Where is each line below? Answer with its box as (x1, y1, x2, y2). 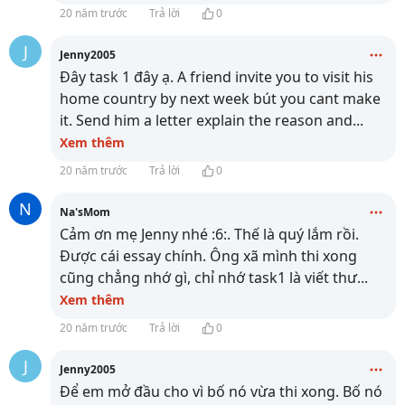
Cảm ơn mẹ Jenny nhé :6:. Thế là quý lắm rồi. (60, 224, 359, 244)
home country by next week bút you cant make (60, 89, 381, 108)
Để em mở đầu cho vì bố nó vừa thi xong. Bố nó (60, 381, 382, 401)
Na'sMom (60, 204, 110, 220)
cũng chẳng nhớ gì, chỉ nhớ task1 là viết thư (60, 268, 357, 287)
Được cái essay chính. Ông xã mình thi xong (60, 246, 357, 266)
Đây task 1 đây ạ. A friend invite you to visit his (60, 67, 373, 87)
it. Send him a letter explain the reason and (60, 110, 353, 130)
